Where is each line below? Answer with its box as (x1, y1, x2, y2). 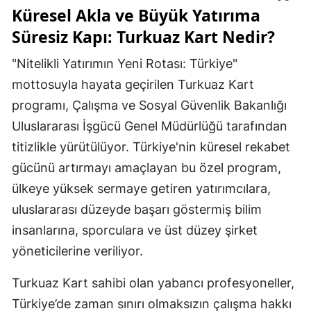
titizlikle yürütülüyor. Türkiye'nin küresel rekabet (12, 140, 290, 155)
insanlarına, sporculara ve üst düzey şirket (12, 223, 258, 238)
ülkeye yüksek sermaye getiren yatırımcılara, (12, 181, 271, 196)
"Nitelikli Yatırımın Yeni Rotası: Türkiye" (12, 56, 237, 72)
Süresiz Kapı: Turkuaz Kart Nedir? (12, 26, 275, 49)
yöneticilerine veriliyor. (12, 244, 143, 259)
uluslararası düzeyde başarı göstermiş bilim (12, 202, 262, 217)
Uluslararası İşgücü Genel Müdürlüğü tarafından (12, 119, 287, 134)
